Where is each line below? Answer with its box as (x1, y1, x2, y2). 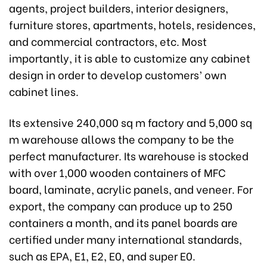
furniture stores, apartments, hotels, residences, (9, 16, 256, 33)
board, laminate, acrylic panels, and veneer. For (9, 181, 253, 197)
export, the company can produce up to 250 (9, 197, 232, 214)
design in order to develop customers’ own (9, 66, 226, 83)
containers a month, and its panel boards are (9, 214, 238, 231)
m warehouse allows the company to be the (9, 131, 234, 147)
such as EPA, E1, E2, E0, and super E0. (9, 247, 195, 264)
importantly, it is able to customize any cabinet (9, 49, 250, 66)
